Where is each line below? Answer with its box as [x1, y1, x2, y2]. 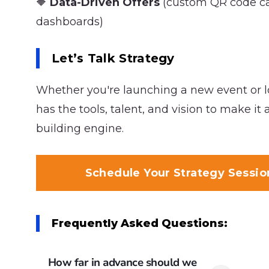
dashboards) [36, 15, 103, 28]
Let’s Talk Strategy [52, 51, 175, 65]
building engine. [36, 122, 124, 135]
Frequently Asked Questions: [52, 217, 228, 230]
